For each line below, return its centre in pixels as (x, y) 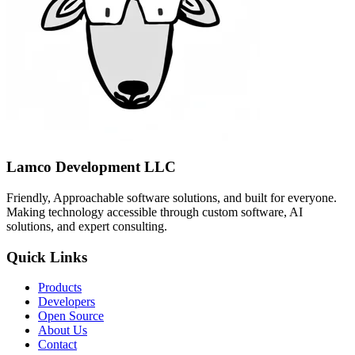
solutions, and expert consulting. (87, 226)
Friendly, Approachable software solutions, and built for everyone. (172, 197)
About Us (63, 330)
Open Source (71, 316)
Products (60, 288)
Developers (67, 302)
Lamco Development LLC (91, 167)
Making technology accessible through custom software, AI (155, 212)
